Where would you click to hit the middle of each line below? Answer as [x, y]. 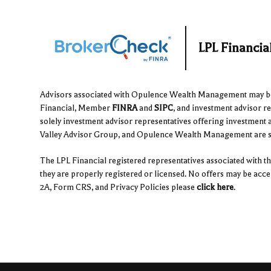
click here [215, 188]
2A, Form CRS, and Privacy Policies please [118, 188]
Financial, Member [75, 108]
